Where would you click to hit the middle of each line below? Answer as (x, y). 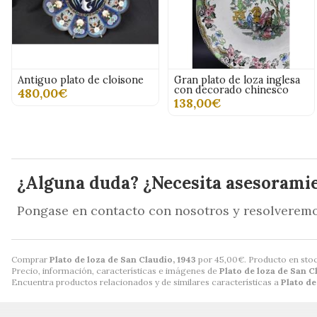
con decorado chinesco (231, 90)
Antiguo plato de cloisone (81, 80)
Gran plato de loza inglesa (237, 80)
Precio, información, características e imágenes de (115, 271)
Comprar (30, 260)
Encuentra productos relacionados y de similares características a (146, 282)
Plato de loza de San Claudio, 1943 (123, 260)
